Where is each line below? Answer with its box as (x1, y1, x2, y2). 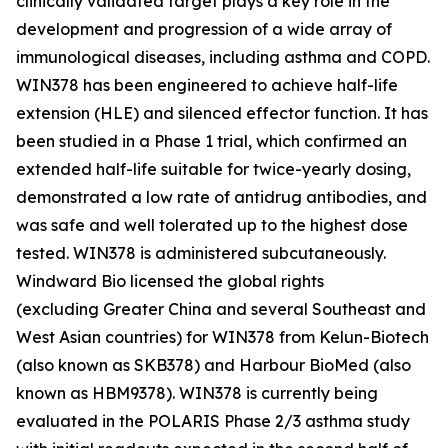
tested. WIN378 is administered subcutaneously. (16, 243, 386, 263)
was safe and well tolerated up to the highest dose (16, 215, 408, 235)
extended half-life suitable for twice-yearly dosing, (16, 159, 411, 179)
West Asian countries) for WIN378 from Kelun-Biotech (16, 327, 429, 347)
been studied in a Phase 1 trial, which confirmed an (16, 131, 407, 151)
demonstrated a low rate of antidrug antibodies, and (16, 187, 427, 207)
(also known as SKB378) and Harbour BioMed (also (16, 355, 411, 375)
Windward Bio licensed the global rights (16, 271, 324, 291)
